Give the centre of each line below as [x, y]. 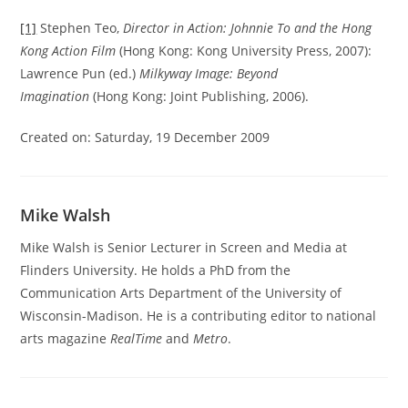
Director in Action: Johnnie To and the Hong [248, 28]
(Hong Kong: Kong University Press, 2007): [244, 51]
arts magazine [66, 338]
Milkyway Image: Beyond [209, 73]
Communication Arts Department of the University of [181, 293]
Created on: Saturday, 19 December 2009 [145, 137]
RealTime [137, 338]
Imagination [55, 96]
